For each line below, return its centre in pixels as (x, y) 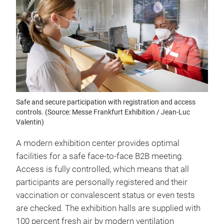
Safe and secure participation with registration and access (106, 102)
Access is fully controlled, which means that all (102, 169)
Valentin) (30, 122)
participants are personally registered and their (102, 182)
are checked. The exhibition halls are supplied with (108, 208)
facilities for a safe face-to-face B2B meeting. (100, 156)
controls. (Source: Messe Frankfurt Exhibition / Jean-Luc (103, 112)
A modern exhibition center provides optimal (98, 143)
